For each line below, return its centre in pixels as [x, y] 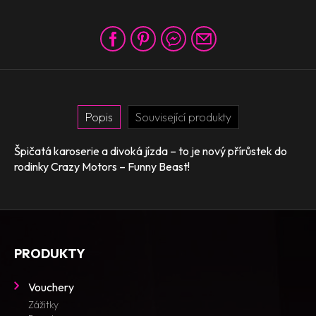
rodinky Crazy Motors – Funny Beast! [102, 166]
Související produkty [183, 117]
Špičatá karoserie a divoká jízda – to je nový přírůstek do [151, 151]
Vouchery [51, 287]
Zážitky [43, 305]
